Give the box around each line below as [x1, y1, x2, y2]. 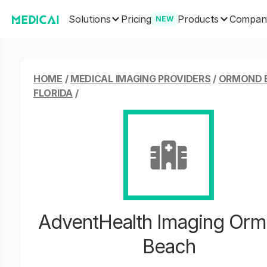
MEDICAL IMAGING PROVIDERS [70, 73, 211, 85]
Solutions [69, 13, 111, 25]
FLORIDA [33, 87, 73, 99]
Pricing [121, 13, 151, 25]
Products [178, 13, 219, 25]
